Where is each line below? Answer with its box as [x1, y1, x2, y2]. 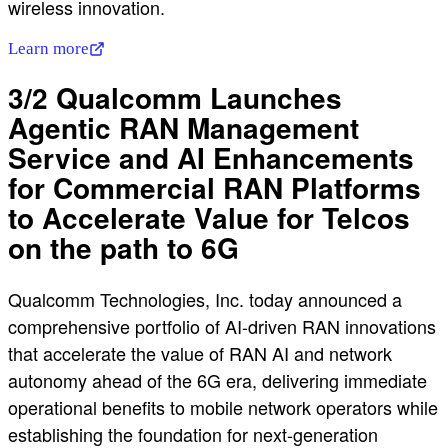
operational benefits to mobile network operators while [8, 393, 438, 420]
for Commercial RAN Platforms [8, 166, 421, 208]
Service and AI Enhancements [8, 136, 414, 178]
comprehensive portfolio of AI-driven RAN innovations [8, 312, 436, 339]
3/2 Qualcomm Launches [8, 76, 342, 118]
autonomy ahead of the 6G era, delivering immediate [8, 366, 427, 393]
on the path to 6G [8, 226, 239, 268]
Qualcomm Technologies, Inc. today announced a [8, 285, 402, 312]
